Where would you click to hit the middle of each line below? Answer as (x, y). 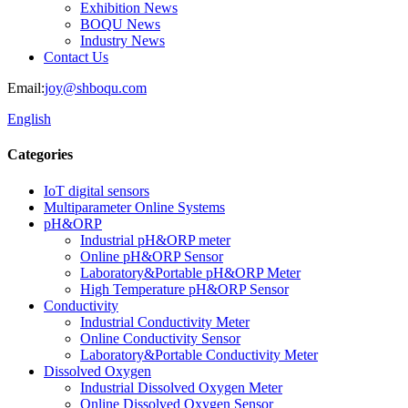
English (29, 119)
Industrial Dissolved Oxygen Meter (181, 387)
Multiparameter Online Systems (134, 207)
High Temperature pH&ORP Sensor (184, 289)
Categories (40, 155)
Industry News (122, 41)
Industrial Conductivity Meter (165, 321)
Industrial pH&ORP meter (155, 240)
